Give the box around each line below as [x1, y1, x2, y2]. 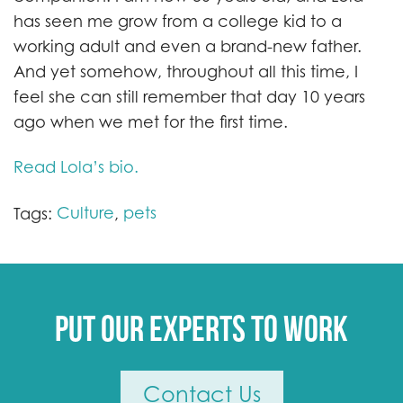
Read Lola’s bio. [13, 157, 139, 177]
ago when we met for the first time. [13, 112, 288, 132]
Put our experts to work [55, 309, 348, 348]
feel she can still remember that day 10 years [13, 87, 365, 107]
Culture [57, 203, 114, 223]
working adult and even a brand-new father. [13, 37, 362, 57]
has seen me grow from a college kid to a [13, 12, 342, 31]
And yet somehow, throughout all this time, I [13, 62, 358, 82]
